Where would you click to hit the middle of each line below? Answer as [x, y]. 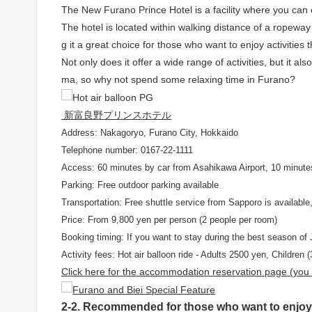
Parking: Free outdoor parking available [140, 185]
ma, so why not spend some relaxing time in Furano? [178, 80]
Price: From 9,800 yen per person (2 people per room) [169, 220]
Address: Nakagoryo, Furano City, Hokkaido [150, 133]
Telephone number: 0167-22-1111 [127, 150]
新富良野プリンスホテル [116, 115]
